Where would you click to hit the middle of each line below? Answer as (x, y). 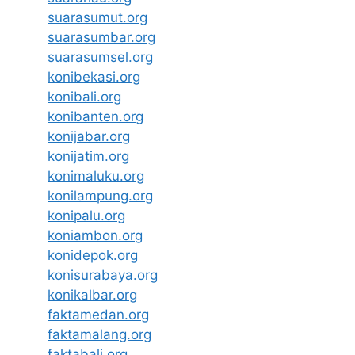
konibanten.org (95, 116)
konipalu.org (86, 215)
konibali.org (84, 96)
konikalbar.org (92, 294)
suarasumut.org (97, 17)
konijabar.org (89, 136)
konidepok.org (93, 255)
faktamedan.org (98, 314)
